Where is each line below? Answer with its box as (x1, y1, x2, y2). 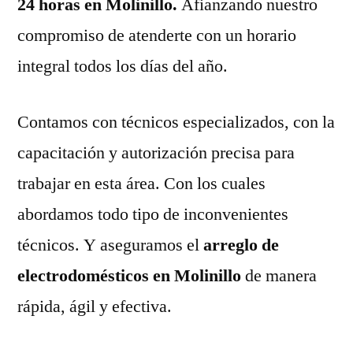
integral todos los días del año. (17, 54, 228, 77)
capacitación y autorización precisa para (17, 141, 295, 164)
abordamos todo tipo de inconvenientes (17, 203, 288, 225)
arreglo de (199, 233, 279, 256)
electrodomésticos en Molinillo (17, 264, 245, 287)
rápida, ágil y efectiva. (17, 295, 172, 318)
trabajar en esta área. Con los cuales (17, 172, 266, 195)
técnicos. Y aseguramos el (17, 233, 199, 256)
